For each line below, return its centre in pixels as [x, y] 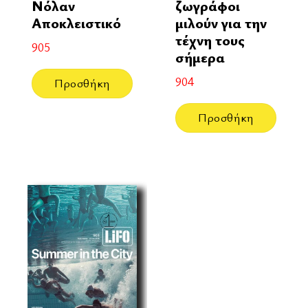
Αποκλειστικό [76, 22]
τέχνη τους [210, 40]
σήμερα [200, 57]
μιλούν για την [221, 22]
